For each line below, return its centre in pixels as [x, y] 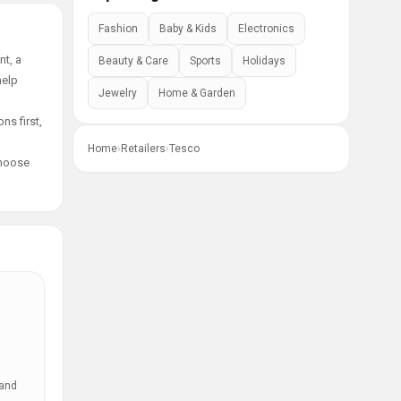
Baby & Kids [188, 29]
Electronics [266, 29]
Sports [205, 61]
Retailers [143, 149]
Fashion [118, 29]
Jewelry [118, 93]
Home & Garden [197, 93]
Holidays [264, 61]
